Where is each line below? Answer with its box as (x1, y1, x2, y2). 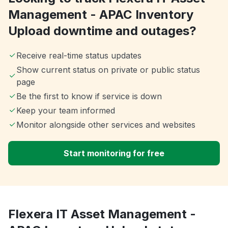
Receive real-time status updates (16, 50, 141, 61)
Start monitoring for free (64, 148, 164, 159)
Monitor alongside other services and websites (16, 120, 195, 130)
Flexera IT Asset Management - (8, 207, 196, 222)
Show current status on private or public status (16, 65, 200, 75)
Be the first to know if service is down (16, 91, 162, 102)
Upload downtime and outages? (8, 23, 196, 39)
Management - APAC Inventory (8, 7, 193, 22)
